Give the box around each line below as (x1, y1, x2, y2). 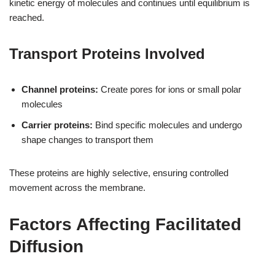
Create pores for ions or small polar (98, 83, 241, 95)
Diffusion (9, 236, 83, 256)
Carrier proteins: (21, 119, 93, 130)
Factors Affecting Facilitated (9, 214, 241, 234)
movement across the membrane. (9, 182, 145, 193)
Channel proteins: (21, 83, 98, 95)
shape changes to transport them (21, 134, 153, 145)
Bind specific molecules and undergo (93, 119, 242, 130)
